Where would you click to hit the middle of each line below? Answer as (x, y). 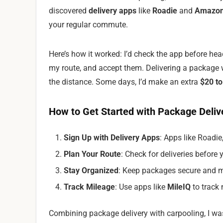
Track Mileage (89, 187)
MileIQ (179, 187)
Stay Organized (91, 170)
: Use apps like (141, 187)
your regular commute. (88, 25)
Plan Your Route (92, 154)
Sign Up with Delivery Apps (112, 138)
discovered (69, 11)
